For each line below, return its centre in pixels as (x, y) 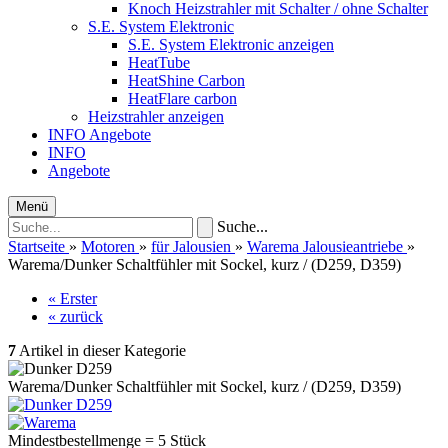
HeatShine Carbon (186, 80)
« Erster (72, 298)
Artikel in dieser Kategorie (101, 350)
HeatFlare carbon (182, 98)
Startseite (36, 246)
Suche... (242, 226)
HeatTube (159, 62)
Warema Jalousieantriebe (325, 246)
